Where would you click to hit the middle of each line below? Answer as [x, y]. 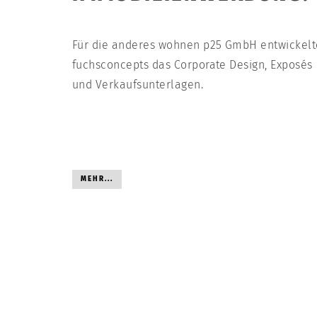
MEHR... [97, 179]
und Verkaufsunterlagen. [138, 85]
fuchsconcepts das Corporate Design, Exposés [192, 65]
